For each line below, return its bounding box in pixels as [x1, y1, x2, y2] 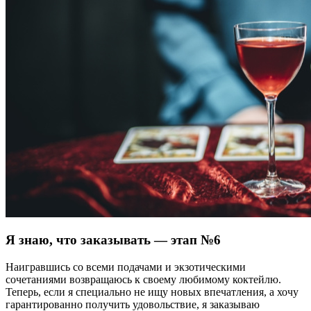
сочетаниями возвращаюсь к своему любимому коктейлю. [6, 274, 281, 286]
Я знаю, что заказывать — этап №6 [6, 233, 221, 248]
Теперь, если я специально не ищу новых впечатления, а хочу [6, 286, 299, 299]
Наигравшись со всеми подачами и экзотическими [6, 261, 246, 274]
